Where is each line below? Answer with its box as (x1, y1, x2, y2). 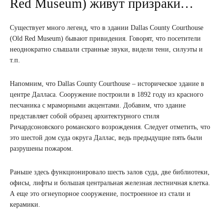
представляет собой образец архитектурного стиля (10, 112, 159, 120)
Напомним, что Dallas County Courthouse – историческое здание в (10, 80, 204, 87)
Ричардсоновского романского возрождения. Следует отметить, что (10, 123, 210, 131)
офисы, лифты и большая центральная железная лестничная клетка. (10, 179, 210, 187)
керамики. (10, 201, 40, 208)
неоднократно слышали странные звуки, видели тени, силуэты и (10, 46, 203, 53)
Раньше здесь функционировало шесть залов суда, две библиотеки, (10, 168, 210, 176)
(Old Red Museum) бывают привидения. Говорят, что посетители (10, 35, 201, 42)
